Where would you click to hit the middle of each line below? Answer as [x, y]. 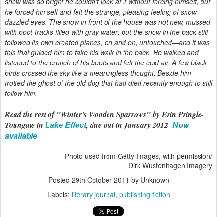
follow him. [21, 93]
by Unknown [149, 180]
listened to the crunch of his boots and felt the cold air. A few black [106, 62]
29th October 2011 [100, 180]
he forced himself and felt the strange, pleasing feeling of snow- [102, 12]
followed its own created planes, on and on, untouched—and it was [107, 42]
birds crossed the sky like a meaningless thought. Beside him [98, 73]
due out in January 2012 [129, 125]
